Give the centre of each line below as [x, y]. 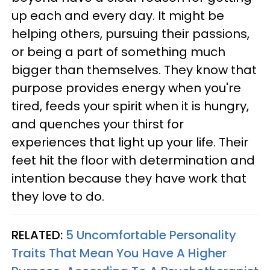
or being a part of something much [118, 52]
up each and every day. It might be [118, 15]
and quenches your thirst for [98, 124]
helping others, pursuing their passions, [130, 33]
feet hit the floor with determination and [133, 160]
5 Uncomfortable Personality [151, 235]
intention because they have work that [129, 178]
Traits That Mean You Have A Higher [119, 253]
